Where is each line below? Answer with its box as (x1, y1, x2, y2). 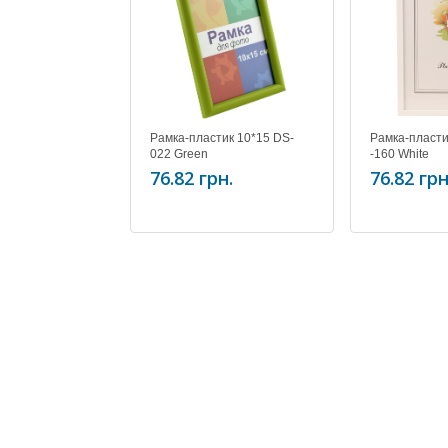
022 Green (150, 147, 208, 161)
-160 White (370, 147, 429, 161)
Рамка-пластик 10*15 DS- (150, 131, 294, 145)
